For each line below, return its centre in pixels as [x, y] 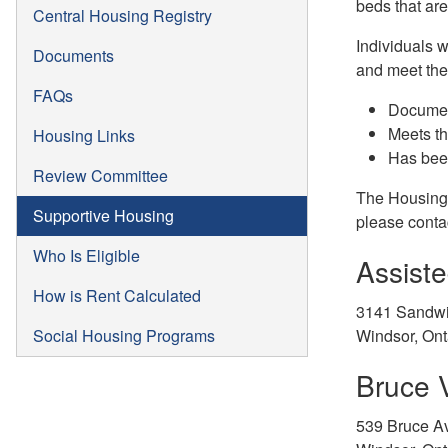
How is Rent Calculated [117, 295]
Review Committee [100, 175]
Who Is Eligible [86, 255]
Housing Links [84, 135]
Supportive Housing [103, 215]
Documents [73, 55]
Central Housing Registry [122, 15]
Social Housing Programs [124, 335]
